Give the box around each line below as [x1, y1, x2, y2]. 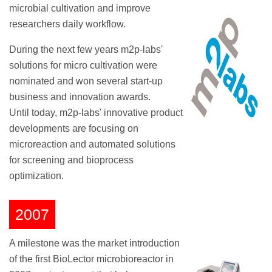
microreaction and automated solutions [9, 139, 175, 150]
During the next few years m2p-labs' [9, 44, 163, 55]
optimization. [9, 171, 64, 182]
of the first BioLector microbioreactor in [9, 253, 174, 264]
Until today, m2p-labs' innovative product [9, 107, 183, 118]
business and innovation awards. [9, 92, 151, 103]
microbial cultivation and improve [9, 3, 151, 14]
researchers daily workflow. [9, 19, 126, 30]
